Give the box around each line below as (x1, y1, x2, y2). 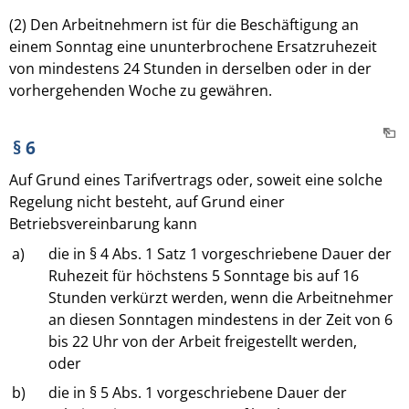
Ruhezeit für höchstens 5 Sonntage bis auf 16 (48, 265, 360, 286)
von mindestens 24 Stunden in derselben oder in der (9, 58, 372, 79)
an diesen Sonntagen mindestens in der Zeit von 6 (48, 309, 393, 330)
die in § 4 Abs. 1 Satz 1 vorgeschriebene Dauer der (48, 243, 393, 264)
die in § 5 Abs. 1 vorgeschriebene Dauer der (48, 383, 348, 404)
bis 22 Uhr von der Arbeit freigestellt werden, (48, 330, 358, 351)
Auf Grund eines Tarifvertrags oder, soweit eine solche (9, 170, 383, 191)
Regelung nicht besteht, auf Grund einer (9, 192, 285, 213)
